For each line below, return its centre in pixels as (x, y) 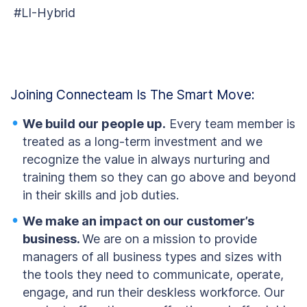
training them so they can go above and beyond (159, 177)
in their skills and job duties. (101, 195)
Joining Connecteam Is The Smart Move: (133, 95)
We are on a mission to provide (170, 239)
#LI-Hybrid (45, 13)
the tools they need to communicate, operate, (153, 274)
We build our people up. (94, 124)
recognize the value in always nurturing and (146, 159)
